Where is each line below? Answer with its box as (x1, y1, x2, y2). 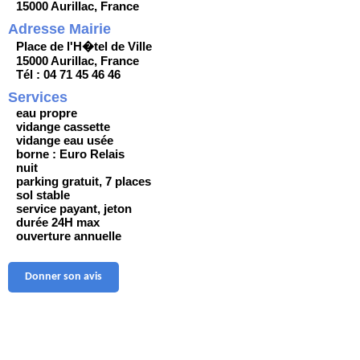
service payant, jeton (16, 202, 132, 216)
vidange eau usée (16, 133, 113, 148)
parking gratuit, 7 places (16, 174, 151, 189)
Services (8, 89, 67, 106)
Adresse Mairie (8, 21, 111, 38)
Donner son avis (25, 270, 102, 283)
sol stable (16, 188, 70, 202)
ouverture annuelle (16, 229, 121, 243)
